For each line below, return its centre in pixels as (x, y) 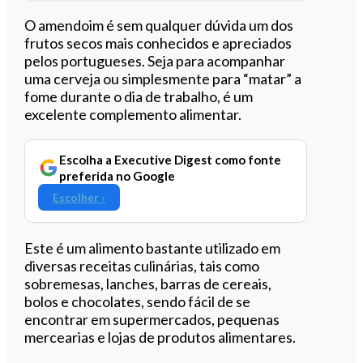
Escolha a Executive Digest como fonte (171, 159)
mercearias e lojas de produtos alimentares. (160, 337)
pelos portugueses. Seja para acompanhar (155, 60)
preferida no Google (117, 175)
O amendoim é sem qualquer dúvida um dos (159, 25)
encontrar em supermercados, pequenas (152, 319)
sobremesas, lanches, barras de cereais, (148, 283)
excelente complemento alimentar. (133, 114)
